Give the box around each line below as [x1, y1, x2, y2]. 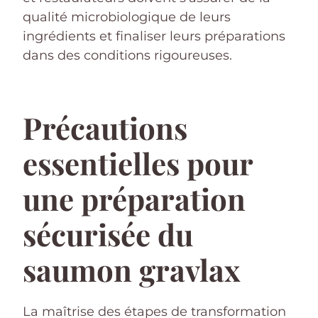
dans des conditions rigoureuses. [23, 47, 232, 63]
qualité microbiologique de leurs [23, 9, 231, 25]
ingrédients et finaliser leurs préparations [23, 28, 285, 44]
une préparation [23, 178, 246, 219]
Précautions [23, 107, 187, 148]
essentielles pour [23, 143, 253, 183]
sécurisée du [23, 214, 193, 254]
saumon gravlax [23, 249, 241, 290]
